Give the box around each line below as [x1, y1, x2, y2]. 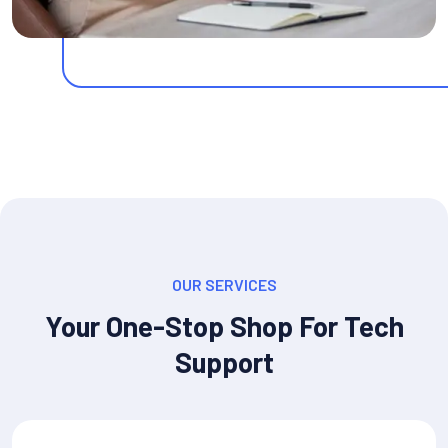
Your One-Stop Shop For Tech [44, 308, 404, 343]
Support [174, 344, 274, 379]
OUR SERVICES [171, 274, 277, 294]
